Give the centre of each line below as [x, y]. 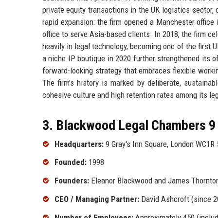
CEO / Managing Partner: [97, 199]
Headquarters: [79, 144]
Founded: [71, 162]
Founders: [72, 181]
